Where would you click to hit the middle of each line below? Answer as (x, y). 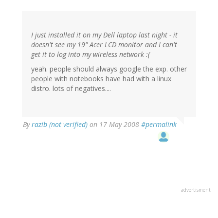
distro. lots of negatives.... (71, 89)
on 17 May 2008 (114, 125)
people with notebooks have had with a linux (101, 79)
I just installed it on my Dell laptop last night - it (104, 35)
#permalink (159, 125)
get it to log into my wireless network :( (91, 54)
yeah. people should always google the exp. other (109, 69)
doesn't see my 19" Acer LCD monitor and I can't (104, 45)
